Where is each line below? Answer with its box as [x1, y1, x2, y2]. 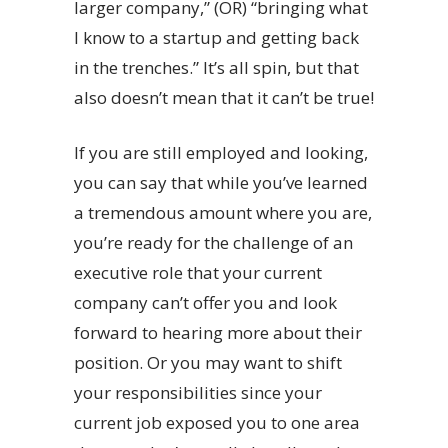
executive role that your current [74, 261, 322, 285]
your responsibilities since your [74, 381, 322, 405]
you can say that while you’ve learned [74, 171, 368, 195]
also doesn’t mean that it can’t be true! [74, 86, 374, 110]
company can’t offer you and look [74, 291, 337, 315]
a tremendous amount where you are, [74, 201, 372, 225]
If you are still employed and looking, [74, 141, 368, 165]
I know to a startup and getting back [74, 26, 359, 50]
